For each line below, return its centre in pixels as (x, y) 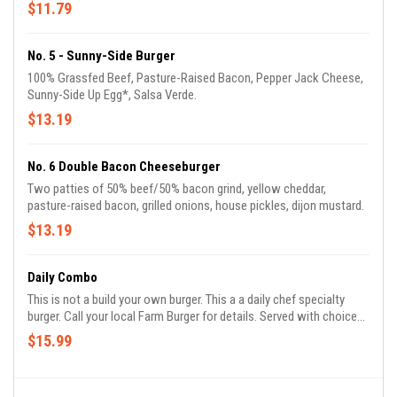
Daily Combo (62, 278)
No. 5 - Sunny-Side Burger (101, 56)
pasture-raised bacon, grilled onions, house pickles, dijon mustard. (196, 206)
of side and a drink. (75, 334)
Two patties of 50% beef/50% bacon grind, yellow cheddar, (177, 189)
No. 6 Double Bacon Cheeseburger (124, 167)
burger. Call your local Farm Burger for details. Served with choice (46, 317)
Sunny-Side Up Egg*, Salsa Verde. (112, 95)
